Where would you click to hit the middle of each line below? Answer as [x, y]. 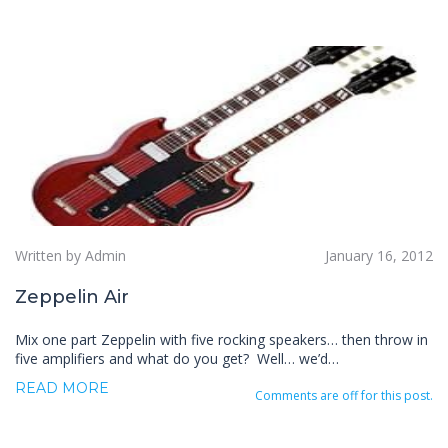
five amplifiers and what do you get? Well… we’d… [177, 358]
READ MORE [62, 388]
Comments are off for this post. [344, 395]
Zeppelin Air [72, 297]
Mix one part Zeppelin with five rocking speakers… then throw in [221, 339]
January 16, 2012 [379, 255]
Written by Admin [70, 255]
